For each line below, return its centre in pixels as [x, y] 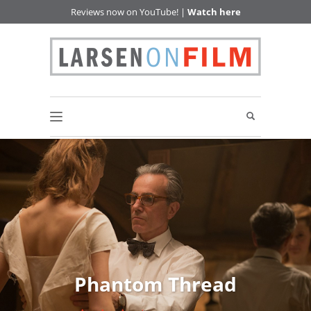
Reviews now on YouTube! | [129, 12]
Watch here [214, 12]
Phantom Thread [155, 284]
